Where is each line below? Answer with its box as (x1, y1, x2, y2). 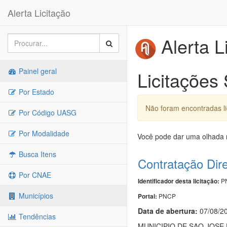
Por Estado (17, 87, 54, 97)
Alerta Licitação (8, 6, 70, 19)
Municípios (17, 191, 53, 201)
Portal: (138, 192, 159, 201)
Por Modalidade (17, 128, 69, 138)
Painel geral (17, 66, 57, 76)
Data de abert (138, 205, 184, 216)
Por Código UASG (17, 107, 77, 118)
